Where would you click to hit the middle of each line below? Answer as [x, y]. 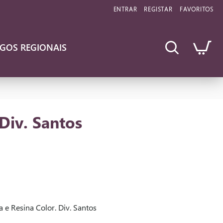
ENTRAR [125, 9]
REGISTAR [158, 9]
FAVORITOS [196, 9]
